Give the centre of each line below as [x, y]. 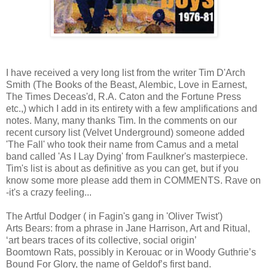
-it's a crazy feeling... [49, 192]
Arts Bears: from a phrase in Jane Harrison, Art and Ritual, [128, 228]
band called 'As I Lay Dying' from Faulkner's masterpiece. [127, 156]
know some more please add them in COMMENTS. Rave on [133, 180]
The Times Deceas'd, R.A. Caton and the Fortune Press [124, 96]
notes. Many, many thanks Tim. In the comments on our [121, 120]
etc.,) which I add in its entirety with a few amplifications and [132, 108]
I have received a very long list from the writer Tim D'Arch [126, 72]
